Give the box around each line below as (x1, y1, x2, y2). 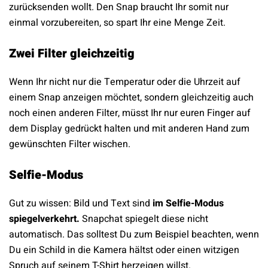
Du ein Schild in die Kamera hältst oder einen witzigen (9, 243, 239, 258)
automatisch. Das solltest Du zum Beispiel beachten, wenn (9, 227, 259, 242)
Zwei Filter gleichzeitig (9, 45, 135, 63)
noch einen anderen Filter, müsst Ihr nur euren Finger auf (9, 106, 251, 121)
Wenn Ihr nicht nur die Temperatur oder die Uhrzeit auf (9, 75, 240, 90)
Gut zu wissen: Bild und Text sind (9, 196, 150, 211)
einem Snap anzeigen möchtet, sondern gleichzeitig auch (9, 90, 254, 105)
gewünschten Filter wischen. (9, 137, 130, 152)
